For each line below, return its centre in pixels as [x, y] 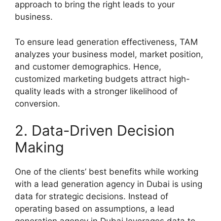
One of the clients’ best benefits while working [107, 172]
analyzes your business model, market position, [109, 54]
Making [39, 147]
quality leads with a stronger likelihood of [96, 91]
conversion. [37, 103]
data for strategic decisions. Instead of [92, 196]
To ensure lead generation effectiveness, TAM [106, 42]
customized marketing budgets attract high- [102, 79]
